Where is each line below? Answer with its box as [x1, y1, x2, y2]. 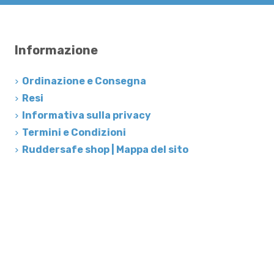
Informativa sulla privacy [22, 109, 151, 122]
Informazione [15, 43, 98, 58]
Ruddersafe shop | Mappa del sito [22, 144, 188, 156]
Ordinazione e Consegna [22, 75, 146, 87]
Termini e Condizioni [22, 127, 126, 139]
